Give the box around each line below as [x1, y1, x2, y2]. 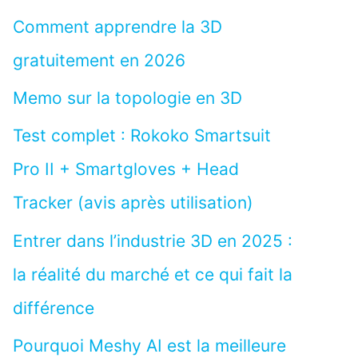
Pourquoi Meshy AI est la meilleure [13, 335, 286, 356]
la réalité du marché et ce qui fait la [13, 264, 292, 284]
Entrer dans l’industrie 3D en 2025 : [13, 230, 292, 251]
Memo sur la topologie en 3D [13, 88, 242, 109]
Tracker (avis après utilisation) [13, 193, 253, 213]
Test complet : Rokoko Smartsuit [13, 125, 271, 146]
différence [13, 297, 94, 318]
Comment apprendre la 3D [13, 16, 222, 37]
